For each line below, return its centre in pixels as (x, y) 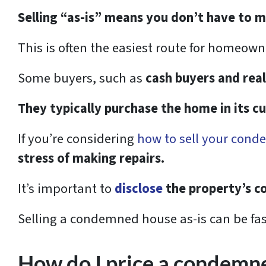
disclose (139, 189)
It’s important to (66, 189)
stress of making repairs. (93, 158)
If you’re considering (77, 139)
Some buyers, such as (82, 78)
